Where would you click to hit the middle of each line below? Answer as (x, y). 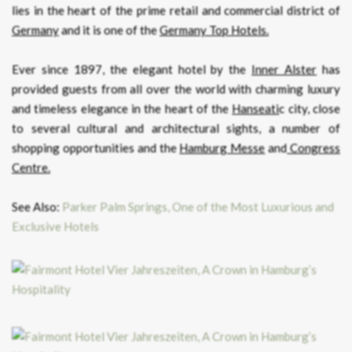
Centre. (31, 168)
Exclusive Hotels (55, 227)
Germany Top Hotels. (214, 30)
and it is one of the (109, 30)
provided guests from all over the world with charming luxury (176, 89)
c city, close (310, 109)
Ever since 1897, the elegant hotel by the (132, 70)
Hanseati (256, 109)
